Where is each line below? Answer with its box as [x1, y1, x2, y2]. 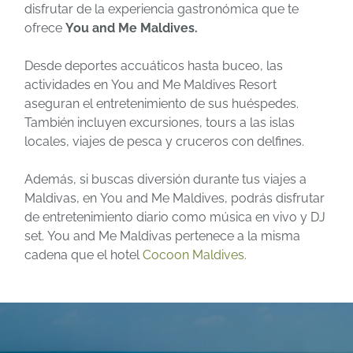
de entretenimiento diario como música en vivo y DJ [24, 209, 325, 225]
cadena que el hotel [24, 247, 143, 262]
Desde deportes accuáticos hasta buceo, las [24, 58, 283, 73]
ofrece [24, 20, 65, 35]
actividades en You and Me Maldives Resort [24, 76, 277, 92]
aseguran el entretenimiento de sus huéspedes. [24, 95, 299, 111]
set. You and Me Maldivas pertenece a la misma [24, 228, 300, 243]
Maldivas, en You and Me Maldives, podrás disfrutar [24, 190, 325, 206]
